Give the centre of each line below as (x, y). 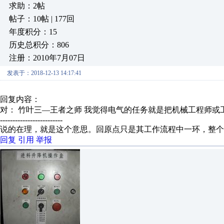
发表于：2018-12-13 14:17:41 (44, 73)
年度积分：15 (33, 32)
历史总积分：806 (39, 45)
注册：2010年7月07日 (47, 58)
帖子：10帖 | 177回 (42, 19)
